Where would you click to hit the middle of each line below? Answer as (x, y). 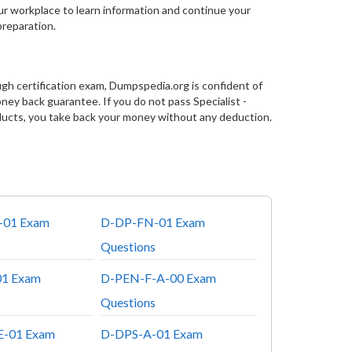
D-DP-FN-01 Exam (152, 222)
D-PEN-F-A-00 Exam (158, 278)
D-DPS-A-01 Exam (151, 334)
